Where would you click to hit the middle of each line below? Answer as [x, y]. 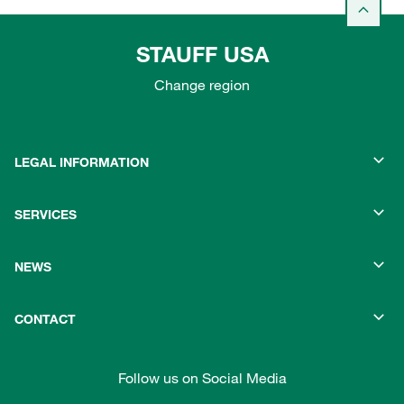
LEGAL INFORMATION [82, 163]
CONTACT [45, 320]
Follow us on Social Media [202, 378]
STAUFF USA [202, 55]
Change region [202, 85]
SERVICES [46, 215]
